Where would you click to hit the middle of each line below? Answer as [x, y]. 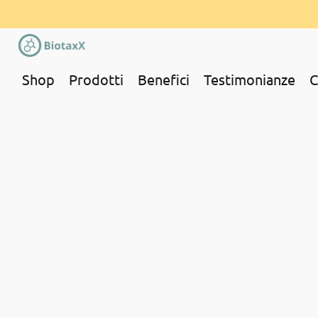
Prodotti [96, 79]
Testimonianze [250, 79]
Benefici [164, 79]
